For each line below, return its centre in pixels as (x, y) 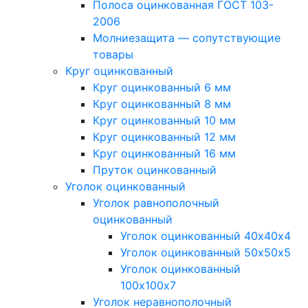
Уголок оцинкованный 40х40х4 (206, 236)
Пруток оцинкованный (155, 170)
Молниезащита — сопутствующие (187, 38)
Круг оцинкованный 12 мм (164, 137)
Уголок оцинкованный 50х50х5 (206, 253)
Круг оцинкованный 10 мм (164, 121)
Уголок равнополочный (156, 203)
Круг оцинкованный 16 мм (164, 154)
